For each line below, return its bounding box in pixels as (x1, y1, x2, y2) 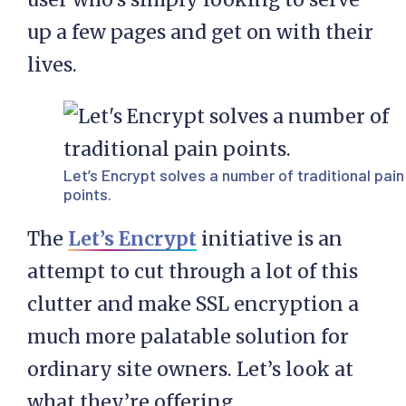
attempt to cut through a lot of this (27, 259, 358, 285)
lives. (27, 53, 77, 78)
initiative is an (197, 227, 343, 252)
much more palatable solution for (27, 324, 349, 350)
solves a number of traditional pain (156, 165, 404, 186)
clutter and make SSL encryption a (27, 292, 359, 317)
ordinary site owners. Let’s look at (27, 357, 353, 382)
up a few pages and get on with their (27, 20, 373, 45)
